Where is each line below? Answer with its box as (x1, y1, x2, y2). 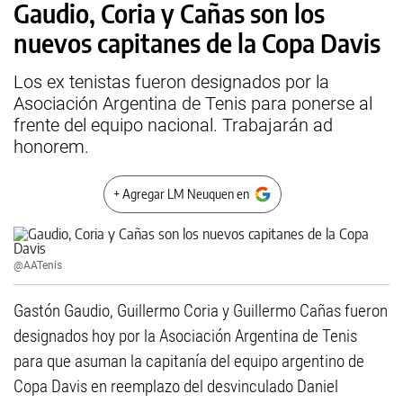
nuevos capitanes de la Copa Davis (13, 27, 381, 58)
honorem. (13, 136, 89, 157)
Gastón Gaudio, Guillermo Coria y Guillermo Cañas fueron (13, 300, 388, 321)
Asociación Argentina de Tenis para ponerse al (13, 93, 372, 114)
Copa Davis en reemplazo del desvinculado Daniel (13, 376, 338, 397)
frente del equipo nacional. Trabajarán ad (13, 114, 333, 136)
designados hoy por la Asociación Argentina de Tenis (13, 326, 357, 346)
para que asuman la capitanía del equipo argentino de (13, 351, 364, 372)
